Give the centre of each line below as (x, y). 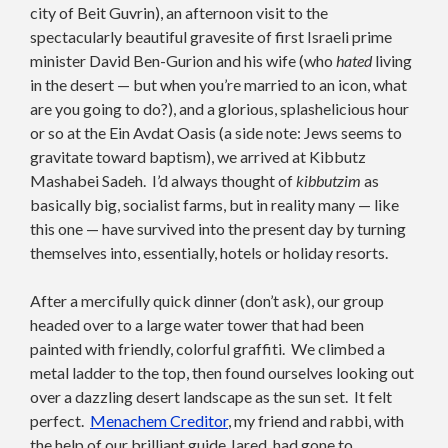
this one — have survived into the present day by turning (218, 228)
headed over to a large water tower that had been (197, 324)
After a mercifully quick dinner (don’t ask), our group (207, 300)
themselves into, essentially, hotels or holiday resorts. (209, 252)
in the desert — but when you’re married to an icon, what (218, 84)
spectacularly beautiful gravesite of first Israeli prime (211, 36)
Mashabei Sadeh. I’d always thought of (163, 180)
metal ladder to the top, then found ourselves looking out (222, 372)
